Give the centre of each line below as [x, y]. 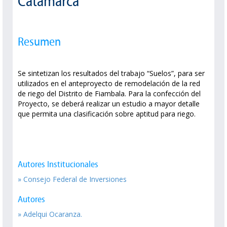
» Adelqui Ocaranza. [50, 214]
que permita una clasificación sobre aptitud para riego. [107, 113]
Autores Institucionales [58, 164]
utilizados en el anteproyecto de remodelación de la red [109, 83]
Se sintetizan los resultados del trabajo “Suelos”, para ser [111, 73]
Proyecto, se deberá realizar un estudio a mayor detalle [109, 103]
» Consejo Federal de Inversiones [72, 179]
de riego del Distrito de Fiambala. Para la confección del [109, 93]
